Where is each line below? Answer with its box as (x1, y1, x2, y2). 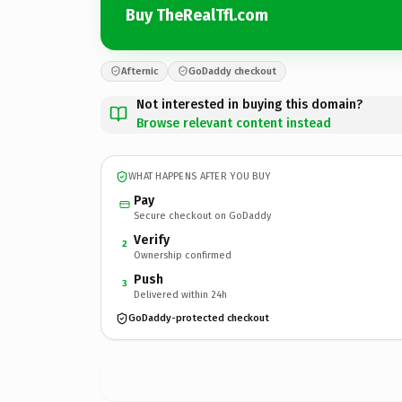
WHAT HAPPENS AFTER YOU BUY (128, 170, 271, 182)
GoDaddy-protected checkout (128, 312, 269, 324)
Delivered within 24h (134, 288, 227, 301)
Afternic (121, 65, 158, 77)
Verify (134, 232, 170, 248)
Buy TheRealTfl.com (126, 5, 268, 25)
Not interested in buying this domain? (136, 96, 363, 112)
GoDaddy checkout (188, 65, 276, 77)
